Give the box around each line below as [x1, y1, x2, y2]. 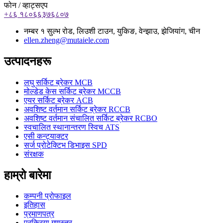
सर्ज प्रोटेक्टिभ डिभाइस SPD [24, 140, 107, 149]
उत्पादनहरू [4, 54, 51, 68]
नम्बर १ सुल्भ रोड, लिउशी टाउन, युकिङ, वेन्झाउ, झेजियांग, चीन [24, 26, 200, 35]
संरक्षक [24, 149, 44, 158]
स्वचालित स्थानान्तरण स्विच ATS [24, 122, 119, 131]
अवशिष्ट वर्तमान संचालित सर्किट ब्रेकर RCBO [24, 113, 157, 122]
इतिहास [24, 201, 45, 210]
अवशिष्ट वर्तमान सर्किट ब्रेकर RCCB [24, 105, 130, 113]
